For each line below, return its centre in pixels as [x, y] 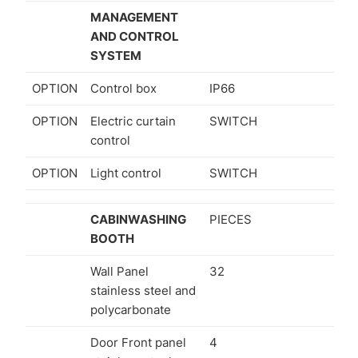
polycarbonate [131, 309]
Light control [126, 173]
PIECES [231, 219]
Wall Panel [119, 271]
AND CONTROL [135, 36]
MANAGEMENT [134, 17]
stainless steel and [143, 290]
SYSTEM [116, 55]
